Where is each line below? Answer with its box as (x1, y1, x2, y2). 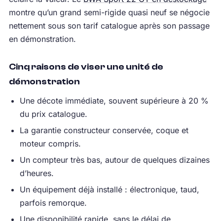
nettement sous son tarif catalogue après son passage (8, 20, 210, 31)
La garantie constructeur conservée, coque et (19, 125, 188, 135)
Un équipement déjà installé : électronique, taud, (19, 184, 199, 194)
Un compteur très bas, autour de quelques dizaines (19, 154, 210, 165)
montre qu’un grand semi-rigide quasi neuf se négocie (8, 7, 210, 17)
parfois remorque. (19, 197, 87, 208)
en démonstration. (8, 34, 76, 44)
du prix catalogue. (19, 109, 87, 119)
